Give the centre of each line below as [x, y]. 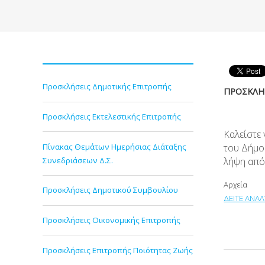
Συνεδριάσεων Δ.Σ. [78, 160]
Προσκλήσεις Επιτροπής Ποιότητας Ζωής [118, 250]
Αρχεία [236, 185]
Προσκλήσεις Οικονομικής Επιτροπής [112, 220]
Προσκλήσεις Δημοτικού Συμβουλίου [110, 190]
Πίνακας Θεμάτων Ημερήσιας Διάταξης [114, 146]
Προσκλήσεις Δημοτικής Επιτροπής [107, 87]
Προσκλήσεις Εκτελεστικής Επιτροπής [112, 116]
